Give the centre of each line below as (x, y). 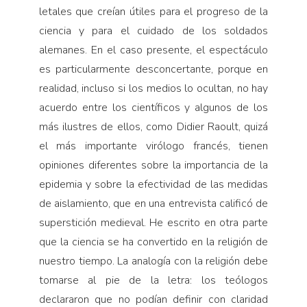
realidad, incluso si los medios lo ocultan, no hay (153, 89)
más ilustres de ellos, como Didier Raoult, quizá (153, 127)
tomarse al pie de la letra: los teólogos (153, 281)
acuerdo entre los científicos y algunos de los (153, 108)
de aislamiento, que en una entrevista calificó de (153, 204)
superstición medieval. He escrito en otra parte (153, 223)
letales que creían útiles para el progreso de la (153, 12)
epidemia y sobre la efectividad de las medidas (153, 185)
